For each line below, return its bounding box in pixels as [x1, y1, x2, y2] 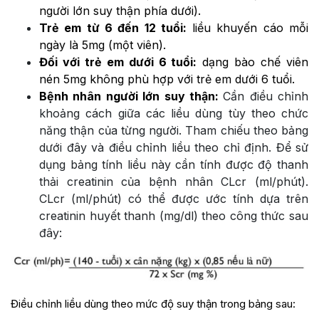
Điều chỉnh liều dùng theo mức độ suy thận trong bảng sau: [11, 297, 296, 311]
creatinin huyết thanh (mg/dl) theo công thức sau [39, 208, 308, 223]
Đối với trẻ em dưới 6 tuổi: [39, 54, 197, 69]
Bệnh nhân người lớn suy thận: [39, 88, 224, 103]
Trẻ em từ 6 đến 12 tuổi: [39, 20, 187, 35]
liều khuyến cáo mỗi [186, 20, 309, 35]
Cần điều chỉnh [223, 88, 308, 103]
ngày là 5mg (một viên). [39, 37, 166, 52]
